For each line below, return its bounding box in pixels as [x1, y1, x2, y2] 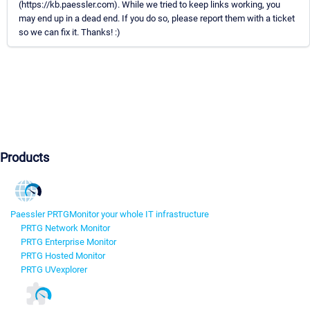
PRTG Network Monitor [21, 223, 110, 234]
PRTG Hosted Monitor [21, 250, 105, 262]
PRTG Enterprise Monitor [21, 237, 116, 248]
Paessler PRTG [10, 209, 69, 220]
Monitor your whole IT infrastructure [69, 209, 209, 220]
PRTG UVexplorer [21, 264, 87, 275]
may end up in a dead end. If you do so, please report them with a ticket [19, 13, 295, 24]
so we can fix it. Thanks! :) [19, 27, 120, 38]
